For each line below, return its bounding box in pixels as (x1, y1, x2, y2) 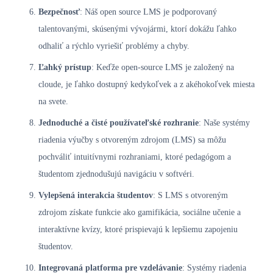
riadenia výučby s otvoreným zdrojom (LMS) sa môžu (38, 135, 226, 144)
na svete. (38, 96, 68, 106)
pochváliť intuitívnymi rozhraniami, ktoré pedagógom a (38, 152, 231, 161)
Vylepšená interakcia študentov (38, 190, 153, 200)
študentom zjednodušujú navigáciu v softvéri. (38, 169, 194, 179)
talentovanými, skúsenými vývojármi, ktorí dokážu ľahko (38, 24, 236, 34)
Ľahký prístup (38, 62, 91, 72)
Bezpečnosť (38, 7, 80, 16)
